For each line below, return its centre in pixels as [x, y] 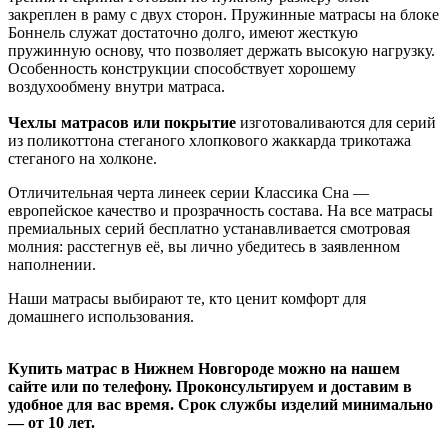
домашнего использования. [101, 316]
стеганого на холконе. [82, 158]
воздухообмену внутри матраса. [116, 86]
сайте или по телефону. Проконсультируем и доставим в [210, 386]
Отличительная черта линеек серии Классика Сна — [188, 192]
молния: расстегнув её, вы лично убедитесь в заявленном [204, 246]
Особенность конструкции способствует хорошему [182, 68]
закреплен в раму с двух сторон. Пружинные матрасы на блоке [223, 14]
